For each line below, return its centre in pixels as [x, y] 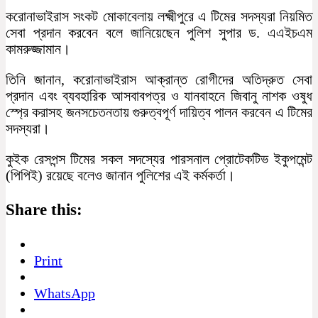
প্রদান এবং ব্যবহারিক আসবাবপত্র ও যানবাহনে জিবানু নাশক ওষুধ [159, 95]
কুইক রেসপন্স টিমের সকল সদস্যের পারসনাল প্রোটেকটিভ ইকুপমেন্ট [159, 159]
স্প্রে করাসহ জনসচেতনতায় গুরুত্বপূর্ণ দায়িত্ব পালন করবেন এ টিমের [159, 112]
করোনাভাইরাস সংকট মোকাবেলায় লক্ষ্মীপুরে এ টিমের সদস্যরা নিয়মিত [159, 16]
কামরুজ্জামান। [38, 49]
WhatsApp [65, 293]
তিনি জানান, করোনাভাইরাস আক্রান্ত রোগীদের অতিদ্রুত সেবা [159, 79]
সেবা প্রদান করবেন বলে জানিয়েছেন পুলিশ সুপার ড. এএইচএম [159, 32]
